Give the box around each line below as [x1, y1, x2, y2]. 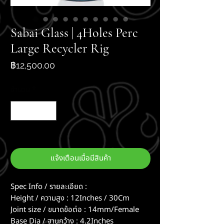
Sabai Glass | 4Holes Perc [10, 25, 138, 41]
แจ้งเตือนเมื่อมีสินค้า [50, 152, 111, 164]
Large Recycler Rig [10, 40, 109, 56]
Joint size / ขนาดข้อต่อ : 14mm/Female [10, 203, 139, 215]
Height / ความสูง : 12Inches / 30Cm [10, 192, 129, 204]
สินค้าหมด [10, 125, 39, 136]
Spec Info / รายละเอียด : [10, 180, 87, 192]
